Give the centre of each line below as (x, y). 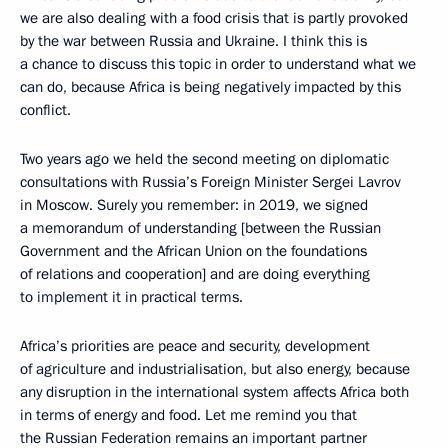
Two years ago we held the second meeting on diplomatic (204, 159)
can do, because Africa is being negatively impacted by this (210, 87)
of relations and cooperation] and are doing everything (195, 274)
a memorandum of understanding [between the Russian (200, 228)
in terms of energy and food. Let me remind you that (188, 415)
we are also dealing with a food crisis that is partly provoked (214, 18)
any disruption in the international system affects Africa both (214, 392)
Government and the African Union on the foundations (193, 251)
